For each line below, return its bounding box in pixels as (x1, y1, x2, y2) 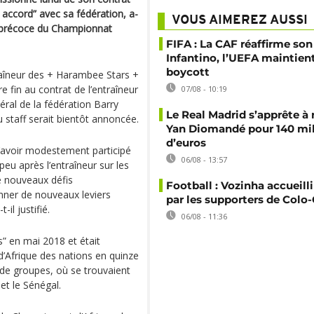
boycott (166, 65, 210, 78)
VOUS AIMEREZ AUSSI (172, 14, 308, 27)
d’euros (166, 136, 206, 149)
